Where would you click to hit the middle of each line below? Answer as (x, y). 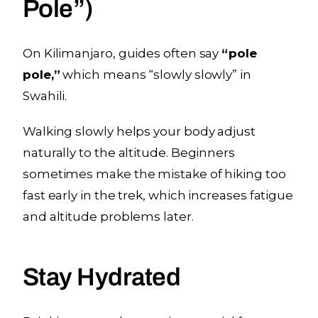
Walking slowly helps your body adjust (139, 131)
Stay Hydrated (102, 276)
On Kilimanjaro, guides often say (122, 53)
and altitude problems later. (108, 216)
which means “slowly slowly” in (155, 74)
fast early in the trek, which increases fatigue (158, 195)
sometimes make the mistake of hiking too (154, 174)
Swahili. (45, 95)
